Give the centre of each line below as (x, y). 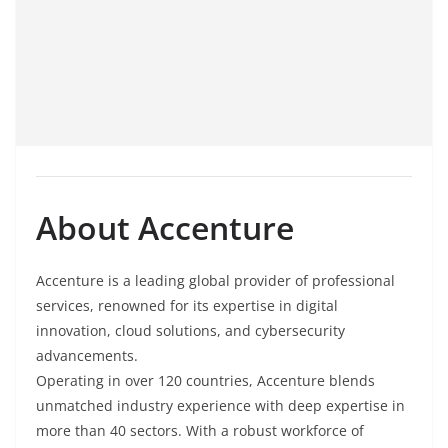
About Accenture (165, 228)
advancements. (87, 356)
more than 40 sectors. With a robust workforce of (200, 431)
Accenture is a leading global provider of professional (215, 281)
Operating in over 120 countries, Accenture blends (205, 381)
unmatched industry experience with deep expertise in (220, 406)
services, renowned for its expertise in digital (187, 306)
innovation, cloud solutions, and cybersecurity (190, 331)
